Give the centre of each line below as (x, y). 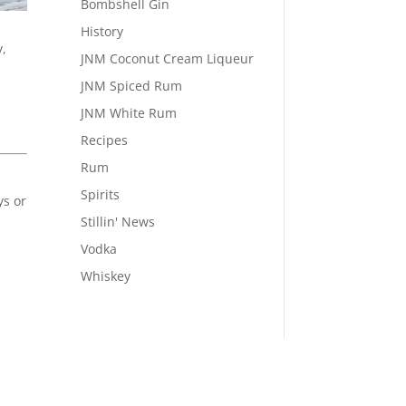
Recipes (105, 140)
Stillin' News (118, 221)
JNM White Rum (129, 112)
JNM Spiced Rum (132, 85)
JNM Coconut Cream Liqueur (168, 58)
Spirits (101, 194)
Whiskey (106, 275)
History (102, 31)
